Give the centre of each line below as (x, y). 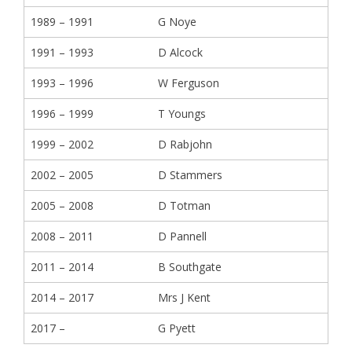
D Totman (184, 205)
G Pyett (177, 328)
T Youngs (182, 114)
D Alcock (180, 52)
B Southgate (190, 267)
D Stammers (190, 175)
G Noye (177, 22)
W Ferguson (189, 83)
